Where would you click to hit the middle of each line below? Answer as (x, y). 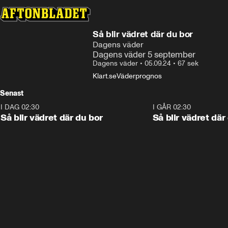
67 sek (188, 63)
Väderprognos (139, 76)
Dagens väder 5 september (144, 54)
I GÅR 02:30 (172, 107)
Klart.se (105, 76)
